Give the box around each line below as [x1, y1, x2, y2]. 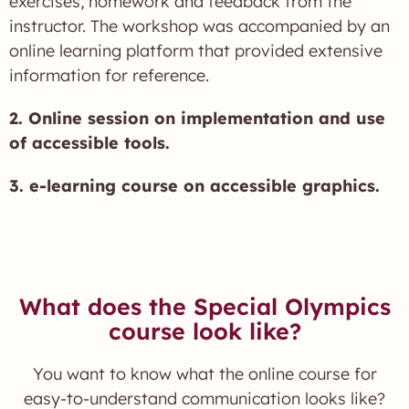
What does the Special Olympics [18, 292, 391, 320]
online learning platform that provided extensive [9, 40, 383, 61]
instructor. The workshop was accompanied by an [9, 16, 390, 37]
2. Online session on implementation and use [9, 108, 385, 129]
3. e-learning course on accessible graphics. [9, 175, 380, 196]
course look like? [108, 317, 301, 345]
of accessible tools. [9, 132, 170, 153]
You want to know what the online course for [32, 363, 377, 384]
